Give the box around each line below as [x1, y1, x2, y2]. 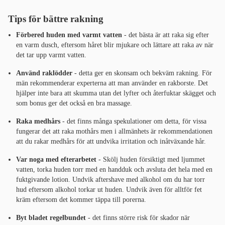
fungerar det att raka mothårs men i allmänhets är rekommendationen [16, 128, 212, 136]
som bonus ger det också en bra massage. [16, 99, 132, 107]
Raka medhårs [16, 118, 60, 126]
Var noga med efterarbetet [16, 156, 96, 164]
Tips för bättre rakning [8, 14, 103, 25]
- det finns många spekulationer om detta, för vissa [60, 118, 206, 126]
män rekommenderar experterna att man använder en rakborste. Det [16, 79, 208, 87]
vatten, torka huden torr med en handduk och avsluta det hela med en [16, 166, 212, 174]
